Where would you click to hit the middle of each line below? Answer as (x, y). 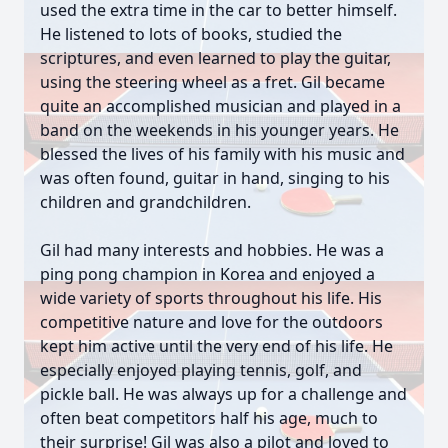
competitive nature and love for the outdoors (211, 322)
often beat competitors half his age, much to (209, 418)
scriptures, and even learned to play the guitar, (215, 58)
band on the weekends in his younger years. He (219, 130)
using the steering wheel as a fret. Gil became (212, 82)
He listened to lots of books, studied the (191, 34)
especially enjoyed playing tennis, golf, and (201, 370)
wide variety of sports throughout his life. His (211, 298)
